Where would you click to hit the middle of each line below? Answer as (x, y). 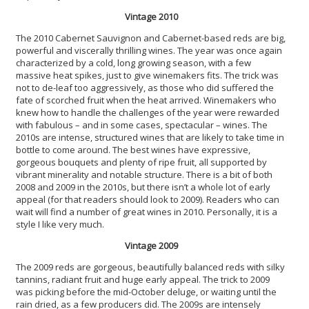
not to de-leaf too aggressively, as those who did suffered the (145, 87)
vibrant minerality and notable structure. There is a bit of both (144, 174)
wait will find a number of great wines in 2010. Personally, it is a (147, 211)
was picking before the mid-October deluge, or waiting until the (146, 291)
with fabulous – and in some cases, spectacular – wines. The (142, 124)
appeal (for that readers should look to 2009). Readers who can (148, 199)
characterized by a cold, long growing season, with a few (133, 62)
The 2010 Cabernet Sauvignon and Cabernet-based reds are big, (151, 38)
